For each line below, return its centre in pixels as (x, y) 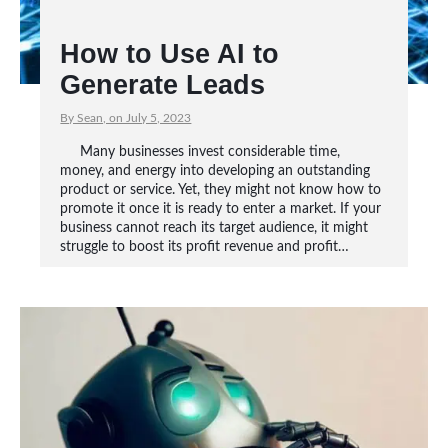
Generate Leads (163, 85)
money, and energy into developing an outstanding (215, 171)
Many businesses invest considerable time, (210, 152)
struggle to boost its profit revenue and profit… (205, 247)
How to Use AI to (170, 54)
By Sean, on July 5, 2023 (126, 118)
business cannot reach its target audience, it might (214, 228)
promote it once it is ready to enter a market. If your (221, 209)
